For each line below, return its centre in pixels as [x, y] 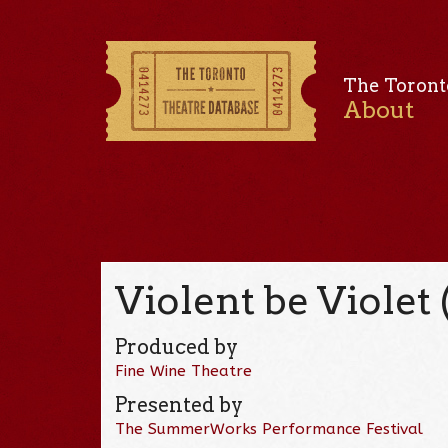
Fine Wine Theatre [184, 370]
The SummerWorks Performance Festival [269, 428]
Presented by [179, 404]
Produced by [177, 346]
